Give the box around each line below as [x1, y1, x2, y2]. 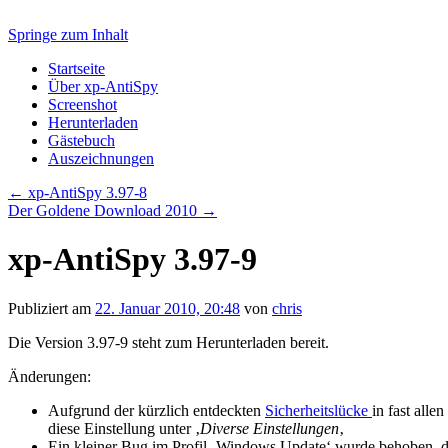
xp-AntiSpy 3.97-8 [24, 184, 147, 201]
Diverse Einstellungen [200, 419, 339, 437]
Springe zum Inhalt [8, 26, 128, 43]
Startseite [48, 60, 105, 77]
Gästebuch [48, 132, 115, 149]
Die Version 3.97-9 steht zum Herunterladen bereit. [8, 333, 329, 351]
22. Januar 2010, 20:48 [95, 299, 240, 317]
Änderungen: [8, 367, 91, 385]
